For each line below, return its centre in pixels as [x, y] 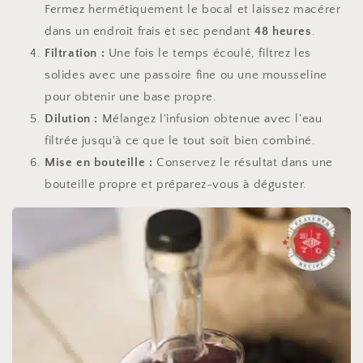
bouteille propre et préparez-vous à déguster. [176, 185]
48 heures [283, 32]
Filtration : [75, 53]
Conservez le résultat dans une [243, 163]
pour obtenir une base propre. [131, 97]
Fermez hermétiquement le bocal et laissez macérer [193, 10]
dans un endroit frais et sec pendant [150, 32]
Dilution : [71, 119]
